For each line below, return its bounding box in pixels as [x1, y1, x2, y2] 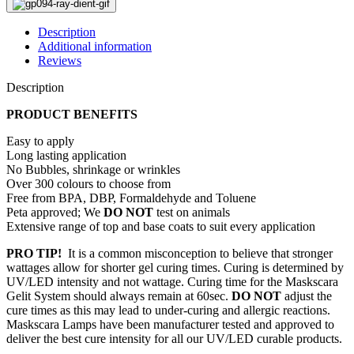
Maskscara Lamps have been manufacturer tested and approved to [6, 318, 334, 331]
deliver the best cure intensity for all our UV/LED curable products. [6, 332, 342, 345]
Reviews [38, 54, 81, 67]
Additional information [38, 40, 152, 53]
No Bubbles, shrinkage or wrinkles [6, 163, 180, 176]
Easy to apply [6, 134, 74, 148]
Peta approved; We [6, 205, 104, 219]
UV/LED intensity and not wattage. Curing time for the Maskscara [6, 275, 338, 288]
